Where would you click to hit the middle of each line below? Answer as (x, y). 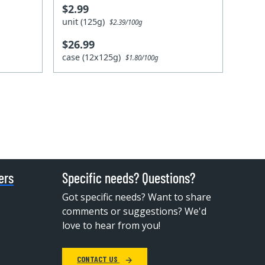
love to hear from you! (112, 225)
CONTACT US (98, 258)
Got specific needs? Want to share (137, 197)
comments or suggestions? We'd (135, 211)
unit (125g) (86, 22)
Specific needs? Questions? (129, 177)
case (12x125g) (94, 57)
